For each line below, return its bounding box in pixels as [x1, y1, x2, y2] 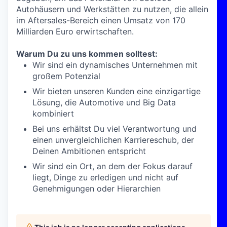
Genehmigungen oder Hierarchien [32, 183, 161, 194]
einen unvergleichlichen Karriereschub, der [32, 135, 194, 145]
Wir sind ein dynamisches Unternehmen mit [32, 60, 198, 70]
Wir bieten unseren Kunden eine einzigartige [32, 86, 201, 96]
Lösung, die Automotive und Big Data [32, 97, 176, 107]
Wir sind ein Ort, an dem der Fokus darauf [32, 161, 193, 171]
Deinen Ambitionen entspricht [32, 146, 146, 156]
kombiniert [32, 108, 74, 119]
